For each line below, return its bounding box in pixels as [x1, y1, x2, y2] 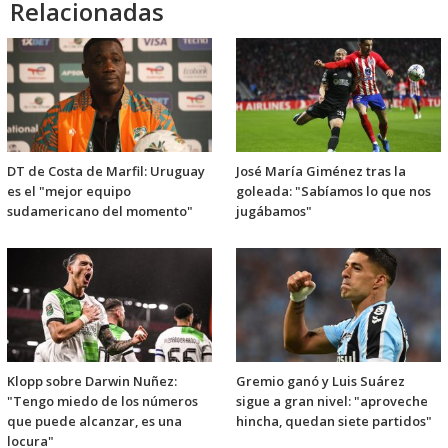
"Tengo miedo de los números [7, 392, 198, 411]
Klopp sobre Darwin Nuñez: [7, 372, 177, 391]
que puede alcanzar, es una [7, 412, 182, 431]
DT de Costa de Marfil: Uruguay [7, 162, 205, 181]
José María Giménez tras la [236, 162, 406, 181]
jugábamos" [236, 202, 312, 221]
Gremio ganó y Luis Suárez [236, 372, 405, 391]
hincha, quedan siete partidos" [236, 412, 432, 431]
